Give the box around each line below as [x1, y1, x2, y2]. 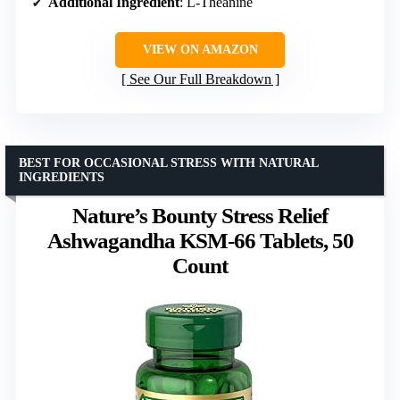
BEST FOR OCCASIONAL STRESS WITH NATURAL [19, 155, 319, 170]
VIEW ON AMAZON [142, 42, 258, 56]
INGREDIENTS [19, 170, 104, 184]
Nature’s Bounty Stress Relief [72, 203, 328, 228]
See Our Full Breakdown [129, 71, 271, 87]
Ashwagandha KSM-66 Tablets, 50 [46, 228, 354, 253]
